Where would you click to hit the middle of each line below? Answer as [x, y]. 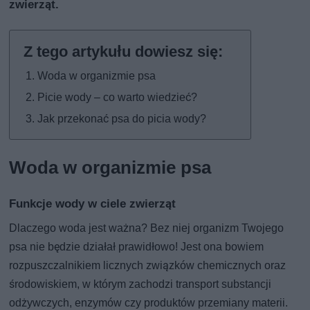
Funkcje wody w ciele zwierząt [93, 203]
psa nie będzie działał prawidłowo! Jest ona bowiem [137, 246]
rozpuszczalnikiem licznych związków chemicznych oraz [148, 265]
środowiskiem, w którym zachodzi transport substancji [140, 284]
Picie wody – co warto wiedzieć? [118, 97]
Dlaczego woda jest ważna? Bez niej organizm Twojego [147, 228]
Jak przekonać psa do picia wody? [122, 118]
